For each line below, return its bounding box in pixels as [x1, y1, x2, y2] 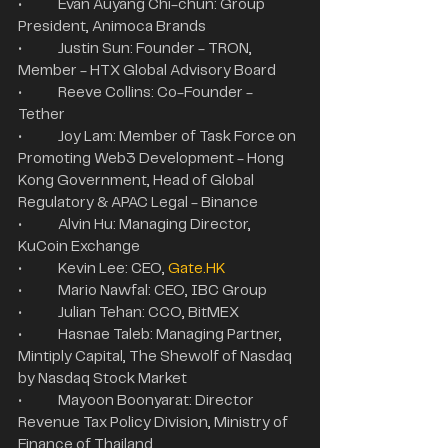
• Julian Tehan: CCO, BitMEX [58, 305, 239, 320]
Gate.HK [168, 261, 226, 276]
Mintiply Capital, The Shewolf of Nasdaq [18, 349, 295, 364]
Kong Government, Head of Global [18, 173, 257, 188]
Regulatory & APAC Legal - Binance [18, 195, 258, 210]
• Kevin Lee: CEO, [58, 261, 168, 276]
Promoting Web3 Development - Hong [18, 151, 287, 166]
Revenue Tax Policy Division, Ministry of [18, 415, 291, 430]
